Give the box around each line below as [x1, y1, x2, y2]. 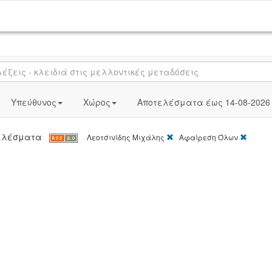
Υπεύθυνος [10, 96, 56, 108]
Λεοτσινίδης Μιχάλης [83, 132, 166, 142]
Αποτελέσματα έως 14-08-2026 [137, 96, 270, 108]
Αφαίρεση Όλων [175, 132, 240, 142]
